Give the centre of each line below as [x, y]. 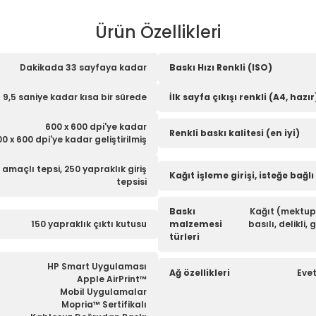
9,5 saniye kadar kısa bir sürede [75, 97]
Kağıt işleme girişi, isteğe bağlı [242, 175]
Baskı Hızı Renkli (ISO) [221, 67]
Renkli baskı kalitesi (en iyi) [235, 133]
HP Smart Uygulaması [97, 266]
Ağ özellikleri [200, 273]
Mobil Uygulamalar [103, 292]
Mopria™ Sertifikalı [104, 304]
